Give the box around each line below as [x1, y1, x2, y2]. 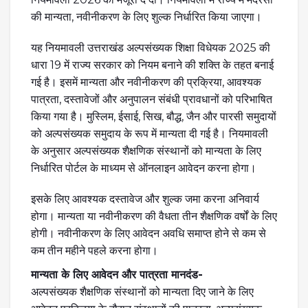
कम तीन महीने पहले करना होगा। [31, 244, 158, 257]
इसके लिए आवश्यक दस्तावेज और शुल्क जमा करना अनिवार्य [31, 192, 259, 206]
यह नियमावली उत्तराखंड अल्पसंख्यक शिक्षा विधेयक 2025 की [31, 41, 270, 54]
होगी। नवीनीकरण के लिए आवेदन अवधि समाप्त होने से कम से [31, 227, 266, 240]
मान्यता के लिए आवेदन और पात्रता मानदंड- [31, 268, 203, 281]
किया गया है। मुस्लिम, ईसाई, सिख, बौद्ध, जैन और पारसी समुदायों [31, 110, 276, 123]
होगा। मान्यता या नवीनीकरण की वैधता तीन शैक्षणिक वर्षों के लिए [31, 210, 277, 223]
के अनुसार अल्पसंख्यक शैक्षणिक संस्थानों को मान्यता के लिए [31, 144, 261, 157]
